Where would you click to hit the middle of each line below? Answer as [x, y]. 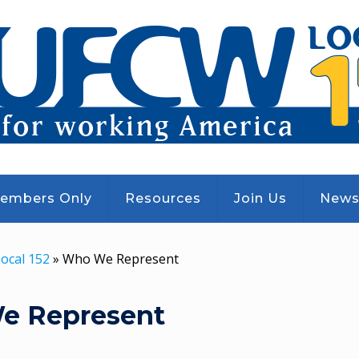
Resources [163, 198]
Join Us [260, 198]
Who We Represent [121, 259]
